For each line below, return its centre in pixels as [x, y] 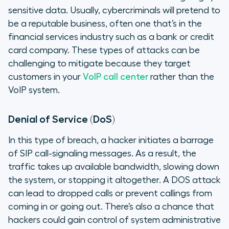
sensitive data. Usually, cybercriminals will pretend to [114, 10]
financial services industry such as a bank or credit [111, 37]
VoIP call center [116, 76]
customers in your [45, 76]
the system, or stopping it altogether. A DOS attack [114, 180]
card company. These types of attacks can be [104, 50]
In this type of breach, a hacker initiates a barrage [111, 140]
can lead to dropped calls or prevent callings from [110, 193]
